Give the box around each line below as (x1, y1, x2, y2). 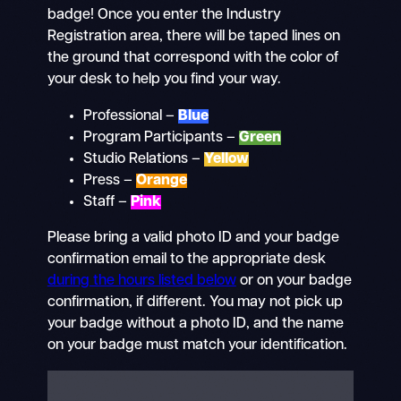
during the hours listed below (47, 274, 236, 289)
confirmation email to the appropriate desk (47, 252, 326, 268)
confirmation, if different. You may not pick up (47, 295, 343, 311)
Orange (135, 173, 187, 188)
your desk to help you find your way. (47, 73, 281, 88)
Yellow (203, 151, 249, 166)
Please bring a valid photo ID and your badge (47, 231, 339, 246)
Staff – (82, 194, 131, 209)
